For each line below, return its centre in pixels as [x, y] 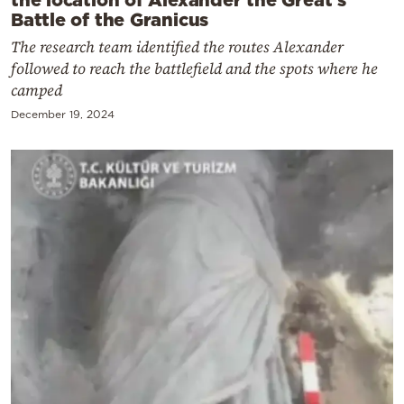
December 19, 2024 [63, 114]
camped [37, 90]
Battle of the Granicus [110, 18]
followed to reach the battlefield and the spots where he [194, 68]
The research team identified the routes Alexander [177, 46]
